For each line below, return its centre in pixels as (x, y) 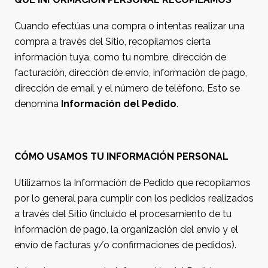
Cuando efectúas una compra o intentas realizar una (130, 26)
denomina (38, 104)
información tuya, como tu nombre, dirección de (120, 57)
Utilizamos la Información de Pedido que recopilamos (133, 183)
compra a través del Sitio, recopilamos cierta (112, 42)
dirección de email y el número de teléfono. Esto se (127, 88)
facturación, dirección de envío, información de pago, (131, 73)
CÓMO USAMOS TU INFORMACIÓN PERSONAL (121, 156)
